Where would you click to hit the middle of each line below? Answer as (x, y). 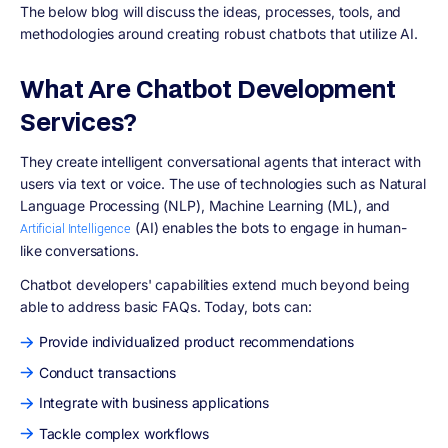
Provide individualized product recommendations (196, 342)
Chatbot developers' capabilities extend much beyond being (215, 285)
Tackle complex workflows (123, 433)
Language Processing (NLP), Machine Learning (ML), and (205, 205)
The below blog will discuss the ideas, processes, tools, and (211, 11)
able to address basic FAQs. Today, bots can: (166, 307)
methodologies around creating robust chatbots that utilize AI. (221, 33)
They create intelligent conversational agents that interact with (220, 161)
